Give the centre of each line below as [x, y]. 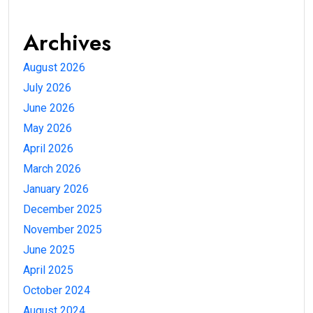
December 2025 [63, 209]
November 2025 [63, 230]
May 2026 [48, 128]
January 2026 [56, 189]
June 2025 [49, 250]
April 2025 [48, 270]
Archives [67, 43]
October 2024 [57, 290]
